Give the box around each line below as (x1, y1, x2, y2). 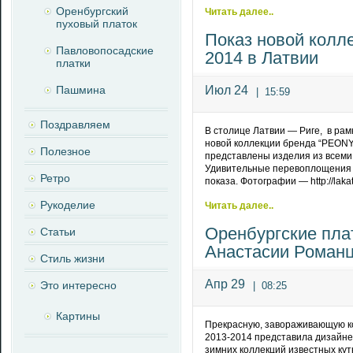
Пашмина (56, 84, 106, 96)
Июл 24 (205, 84, 248, 97)
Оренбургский (56, 5, 128, 17)
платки (56, 57, 91, 69)
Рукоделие (40, 199, 95, 211)
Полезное (40, 145, 91, 158)
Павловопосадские (56, 44, 154, 57)
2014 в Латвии (205, 48, 318, 68)
